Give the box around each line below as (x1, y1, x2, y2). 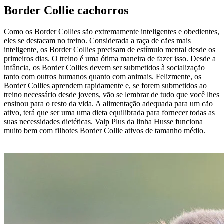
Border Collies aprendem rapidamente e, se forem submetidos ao (4, 81, 207, 90)
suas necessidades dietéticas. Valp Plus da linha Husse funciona (4, 117, 203, 126)
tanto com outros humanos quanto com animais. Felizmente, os (4, 72, 201, 81)
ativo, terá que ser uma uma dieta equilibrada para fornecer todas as (4, 108, 215, 117)
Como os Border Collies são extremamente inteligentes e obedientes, (4, 27, 219, 36)
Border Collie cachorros (4, 3, 128, 17)
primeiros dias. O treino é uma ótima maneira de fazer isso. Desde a (4, 54, 216, 63)
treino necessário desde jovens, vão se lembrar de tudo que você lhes (4, 90, 219, 99)
